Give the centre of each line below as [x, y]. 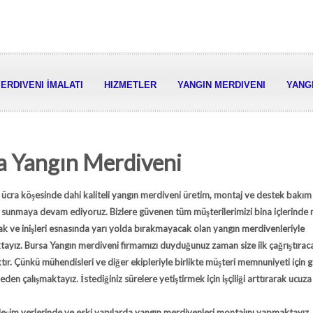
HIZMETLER [130, 85]
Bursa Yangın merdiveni [71, 245]
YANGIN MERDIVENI [221, 85]
